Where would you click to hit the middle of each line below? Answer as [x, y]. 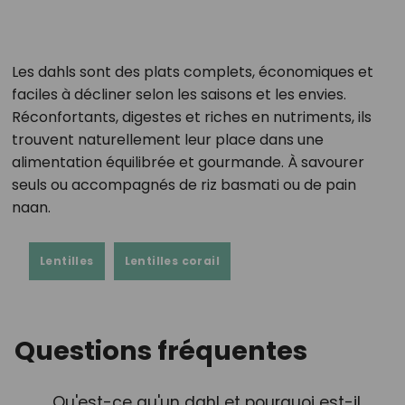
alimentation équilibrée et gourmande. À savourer [188, 162]
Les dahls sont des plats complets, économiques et [192, 71]
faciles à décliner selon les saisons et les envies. [179, 94]
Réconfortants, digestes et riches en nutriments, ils [191, 117]
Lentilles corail [172, 260]
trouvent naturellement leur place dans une [167, 139]
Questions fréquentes [161, 350]
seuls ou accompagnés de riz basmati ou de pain [184, 184]
